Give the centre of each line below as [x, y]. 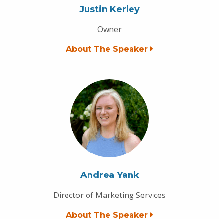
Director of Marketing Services [109, 195]
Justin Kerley [109, 9]
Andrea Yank [109, 175]
